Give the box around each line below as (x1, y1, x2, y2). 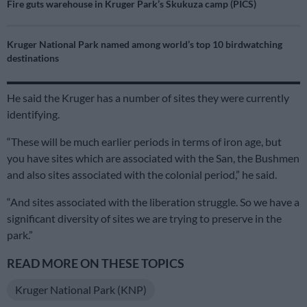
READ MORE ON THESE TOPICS (7, 256, 184, 271)
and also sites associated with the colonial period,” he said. (7, 168, 277, 182)
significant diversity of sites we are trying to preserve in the (7, 212, 282, 225)
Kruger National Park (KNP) (15, 283, 147, 297)
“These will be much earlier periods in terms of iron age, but (7, 135, 282, 149)
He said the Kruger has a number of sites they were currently (7, 91, 289, 105)
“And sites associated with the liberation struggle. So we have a (7, 195, 299, 209)
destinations (7, 52, 59, 64)
